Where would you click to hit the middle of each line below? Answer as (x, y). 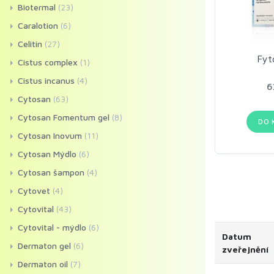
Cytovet (34, 191)
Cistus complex (48, 62)
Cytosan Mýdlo (47, 154)
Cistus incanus (46, 80)
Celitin (30, 44)
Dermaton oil (43, 264)
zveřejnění (245, 249)
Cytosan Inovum (50, 135)
